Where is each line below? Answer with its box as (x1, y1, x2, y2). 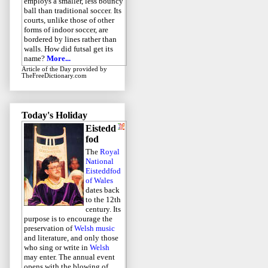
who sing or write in (24, 243, 90, 252)
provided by (71, 66, 107, 73)
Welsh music (74, 224, 115, 233)
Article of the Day (22, 66, 71, 73)
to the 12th (86, 195, 121, 205)
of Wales (86, 176, 113, 185)
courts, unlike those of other (24, 16, 114, 25)
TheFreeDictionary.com (22, 72, 87, 80)
